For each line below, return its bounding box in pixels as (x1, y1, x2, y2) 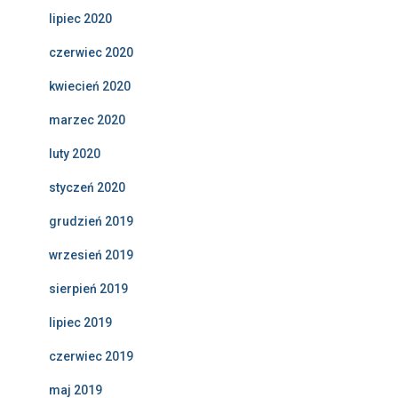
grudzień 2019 (49, 214, 133, 229)
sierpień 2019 (49, 282, 128, 297)
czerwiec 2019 (49, 349, 133, 364)
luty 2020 (49, 147, 100, 162)
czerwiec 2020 (49, 45, 133, 60)
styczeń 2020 (49, 180, 125, 195)
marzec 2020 (49, 113, 125, 128)
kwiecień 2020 (49, 79, 131, 94)
